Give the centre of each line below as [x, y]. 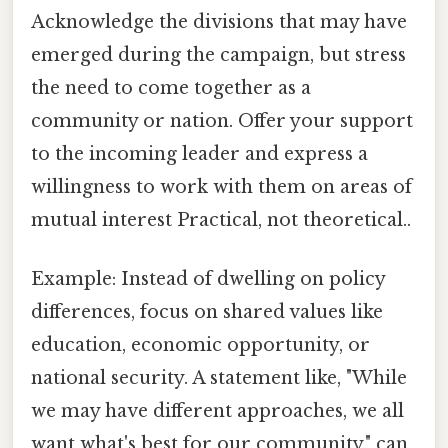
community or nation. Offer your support [222, 121]
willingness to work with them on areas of [221, 187]
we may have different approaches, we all [217, 411]
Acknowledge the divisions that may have [219, 22]
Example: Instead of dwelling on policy [208, 279]
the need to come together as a [171, 88]
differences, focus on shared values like [207, 312]
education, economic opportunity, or [200, 345]
